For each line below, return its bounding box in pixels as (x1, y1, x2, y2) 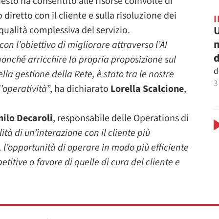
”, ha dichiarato (47, 82, 110, 96)
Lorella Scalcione (110, 82, 184, 96)
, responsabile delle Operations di (53, 111, 189, 125)
